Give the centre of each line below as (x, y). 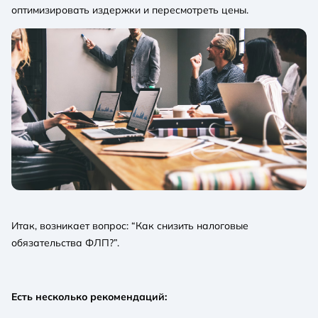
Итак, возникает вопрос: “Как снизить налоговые (130, 226)
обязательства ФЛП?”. (65, 243)
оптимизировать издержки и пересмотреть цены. (130, 10)
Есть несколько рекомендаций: (89, 297)
